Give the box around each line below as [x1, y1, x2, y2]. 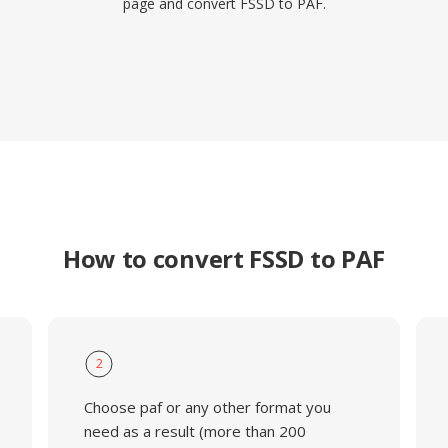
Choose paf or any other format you [83, 397, 331, 417]
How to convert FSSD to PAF [62, 242, 386, 275]
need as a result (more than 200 [83, 421, 306, 441]
